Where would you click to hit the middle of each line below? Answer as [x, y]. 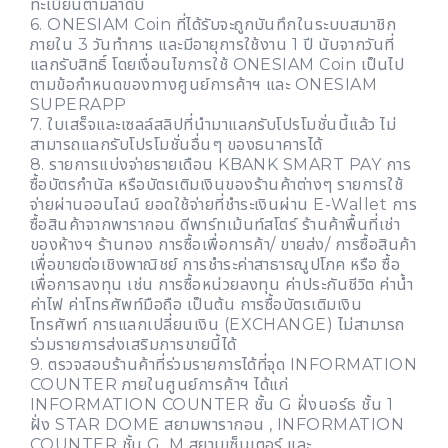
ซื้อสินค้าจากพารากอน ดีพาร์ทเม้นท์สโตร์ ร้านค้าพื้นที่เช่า [215, 225]
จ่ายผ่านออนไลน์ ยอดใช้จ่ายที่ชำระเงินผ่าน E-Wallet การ [224, 205]
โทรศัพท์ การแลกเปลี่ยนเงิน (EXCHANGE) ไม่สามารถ [217, 325]
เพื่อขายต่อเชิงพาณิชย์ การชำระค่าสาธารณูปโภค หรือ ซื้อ [215, 265]
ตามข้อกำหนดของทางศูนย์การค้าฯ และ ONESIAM [204, 85]
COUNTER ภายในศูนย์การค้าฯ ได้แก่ [159, 385]
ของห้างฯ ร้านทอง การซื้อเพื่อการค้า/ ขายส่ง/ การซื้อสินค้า [223, 245]
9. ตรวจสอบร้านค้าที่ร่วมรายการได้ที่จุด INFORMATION [224, 365]
